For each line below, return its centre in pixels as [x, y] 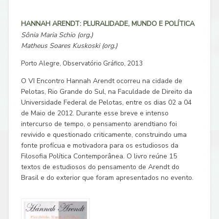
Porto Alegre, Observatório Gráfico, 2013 [82, 63]
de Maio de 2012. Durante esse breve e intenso [95, 113]
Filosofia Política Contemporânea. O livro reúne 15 [99, 156]
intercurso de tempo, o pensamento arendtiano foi [99, 124]
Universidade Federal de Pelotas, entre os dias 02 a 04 [106, 102]
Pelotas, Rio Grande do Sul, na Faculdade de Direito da [106, 91]
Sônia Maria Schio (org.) [57, 35]
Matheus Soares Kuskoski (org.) [69, 45]
